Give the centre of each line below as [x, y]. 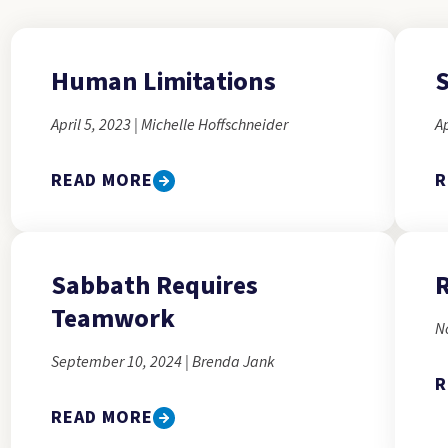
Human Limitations [163, 81]
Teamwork [112, 318]
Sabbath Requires [154, 285]
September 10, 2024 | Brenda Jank [162, 362]
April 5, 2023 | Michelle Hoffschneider [169, 125]
